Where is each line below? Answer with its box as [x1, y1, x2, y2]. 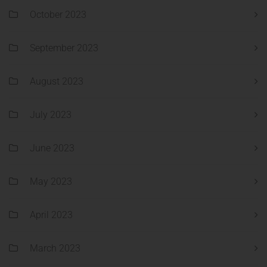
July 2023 [30, 109, 72, 121]
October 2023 [30, 9, 86, 21]
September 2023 [30, 42, 98, 54]
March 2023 [30, 243, 80, 254]
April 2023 [30, 209, 73, 221]
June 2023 [30, 142, 74, 154]
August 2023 [30, 76, 83, 88]
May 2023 [30, 176, 72, 188]
